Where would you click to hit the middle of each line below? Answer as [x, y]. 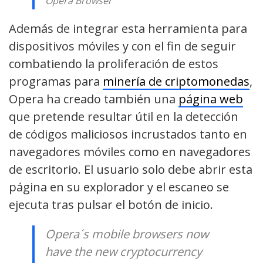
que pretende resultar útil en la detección [124, 116]
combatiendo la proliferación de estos [114, 63]
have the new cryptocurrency [123, 251]
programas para [56, 81]
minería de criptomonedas [176, 81]
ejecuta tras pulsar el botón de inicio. [111, 204]
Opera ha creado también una [94, 99]
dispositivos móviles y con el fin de [103, 46]
